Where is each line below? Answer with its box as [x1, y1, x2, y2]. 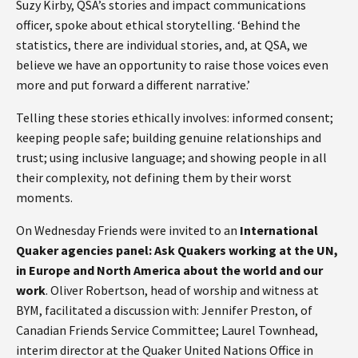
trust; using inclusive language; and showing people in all [16, 149, 327, 165]
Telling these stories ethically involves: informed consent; [16, 109, 333, 125]
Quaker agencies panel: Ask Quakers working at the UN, [16, 241, 338, 258]
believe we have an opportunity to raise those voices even [16, 56, 328, 73]
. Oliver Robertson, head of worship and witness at [46, 281, 319, 298]
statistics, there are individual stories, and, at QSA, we [16, 36, 308, 53]
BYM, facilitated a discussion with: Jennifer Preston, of [16, 301, 312, 318]
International [240, 221, 318, 238]
